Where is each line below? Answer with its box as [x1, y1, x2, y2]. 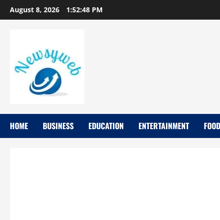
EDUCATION [88, 120, 124, 132]
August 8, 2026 [10, 5, 61, 14]
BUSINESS [43, 120, 74, 132]
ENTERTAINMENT [138, 120, 189, 132]
